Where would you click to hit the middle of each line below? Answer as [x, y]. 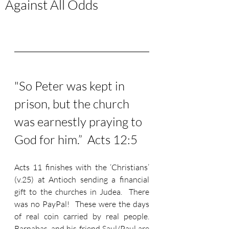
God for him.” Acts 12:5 [76, 140]
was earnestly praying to [79, 122]
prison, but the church [73, 104]
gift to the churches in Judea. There [82, 192]
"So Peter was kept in [71, 86]
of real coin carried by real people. [82, 216]
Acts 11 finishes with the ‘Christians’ [82, 167]
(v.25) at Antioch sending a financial [82, 179]
